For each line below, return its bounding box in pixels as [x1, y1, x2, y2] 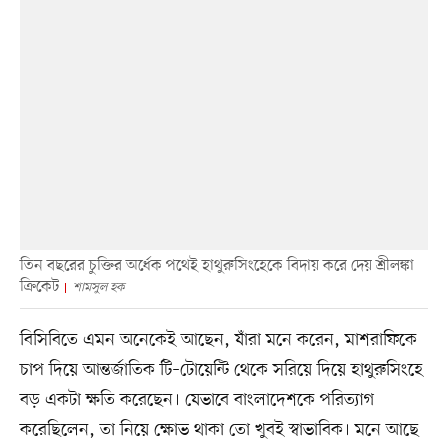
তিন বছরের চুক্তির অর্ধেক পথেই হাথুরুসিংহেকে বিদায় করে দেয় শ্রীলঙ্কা [19, 255, 414, 278]
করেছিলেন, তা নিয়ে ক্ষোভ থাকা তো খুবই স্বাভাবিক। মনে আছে [19, 418, 419, 443]
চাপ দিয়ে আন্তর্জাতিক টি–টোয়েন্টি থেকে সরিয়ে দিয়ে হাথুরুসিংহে [19, 358, 423, 383]
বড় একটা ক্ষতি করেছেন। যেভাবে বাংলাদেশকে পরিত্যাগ [19, 388, 374, 413]
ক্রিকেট [19, 276, 59, 299]
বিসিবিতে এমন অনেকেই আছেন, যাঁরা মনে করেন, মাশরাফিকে [19, 328, 417, 353]
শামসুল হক [72, 279, 125, 297]
